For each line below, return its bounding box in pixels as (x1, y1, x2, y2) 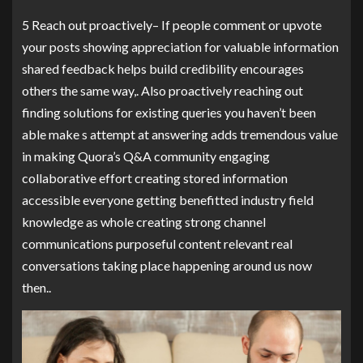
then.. (22, 279, 51, 295)
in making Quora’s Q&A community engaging (22, 147, 270, 164)
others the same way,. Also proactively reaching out (22, 82, 303, 98)
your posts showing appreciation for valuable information (22, 38, 339, 54)
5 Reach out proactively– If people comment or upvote (22, 16, 322, 32)
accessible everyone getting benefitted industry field (22, 191, 314, 207)
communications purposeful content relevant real (22, 235, 293, 251)
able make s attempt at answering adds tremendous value (22, 126, 338, 142)
